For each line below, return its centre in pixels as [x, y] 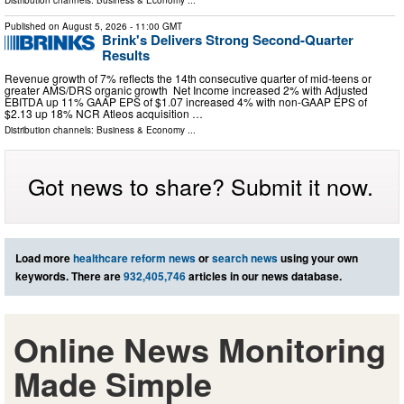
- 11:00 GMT [155, 27]
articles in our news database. [264, 275]
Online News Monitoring [200, 349]
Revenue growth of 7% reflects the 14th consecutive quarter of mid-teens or [188, 78]
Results [126, 55]
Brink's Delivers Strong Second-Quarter [228, 40]
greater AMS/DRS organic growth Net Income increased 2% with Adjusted [186, 89]
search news [245, 257]
